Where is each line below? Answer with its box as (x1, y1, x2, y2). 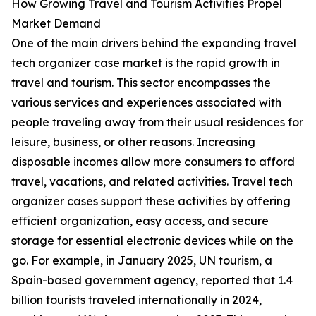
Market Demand (11, 16, 101, 31)
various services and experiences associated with (11, 95, 281, 110)
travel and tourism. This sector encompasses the (11, 75, 271, 90)
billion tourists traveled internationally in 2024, (11, 293, 262, 308)
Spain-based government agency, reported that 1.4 (11, 273, 293, 288)
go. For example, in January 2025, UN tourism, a (11, 253, 272, 268)
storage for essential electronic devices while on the (11, 233, 293, 248)
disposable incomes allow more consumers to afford (11, 154, 295, 169)
